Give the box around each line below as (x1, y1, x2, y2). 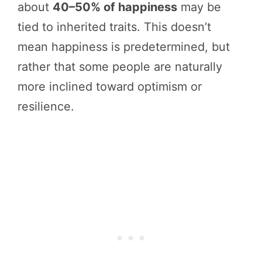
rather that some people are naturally (18, 59, 222, 74)
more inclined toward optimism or (18, 79, 202, 94)
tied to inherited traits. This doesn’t (18, 19, 211, 34)
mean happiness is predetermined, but (18, 39, 230, 54)
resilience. (18, 99, 74, 113)
